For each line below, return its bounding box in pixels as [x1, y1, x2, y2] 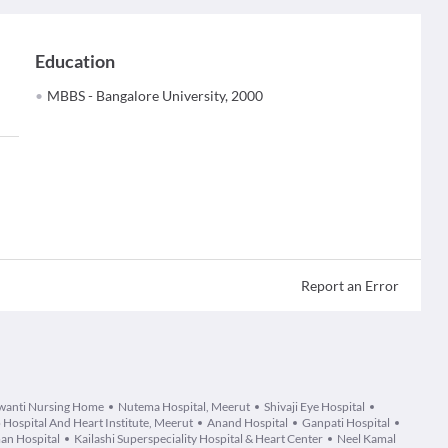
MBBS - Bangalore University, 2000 [47, 87, 264, 104]
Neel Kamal [337, 431, 396, 446]
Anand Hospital [207, 415, 288, 430]
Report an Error [300, 277, 399, 294]
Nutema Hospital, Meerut [118, 399, 250, 414]
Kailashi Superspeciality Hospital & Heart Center [74, 431, 323, 446]
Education [35, 50, 116, 72]
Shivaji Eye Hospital [264, 399, 365, 414]
